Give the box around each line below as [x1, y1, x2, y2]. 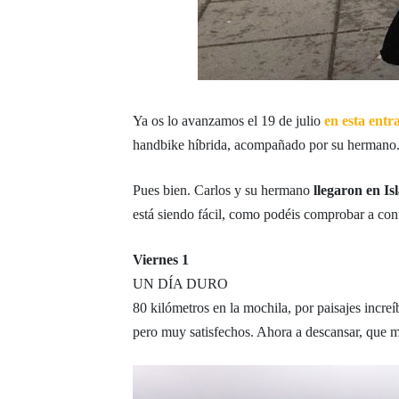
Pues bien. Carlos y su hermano [133, 183, 314, 198]
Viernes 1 [133, 252, 190, 267]
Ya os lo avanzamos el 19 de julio [133, 113, 325, 128]
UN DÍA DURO [133, 276, 229, 291]
